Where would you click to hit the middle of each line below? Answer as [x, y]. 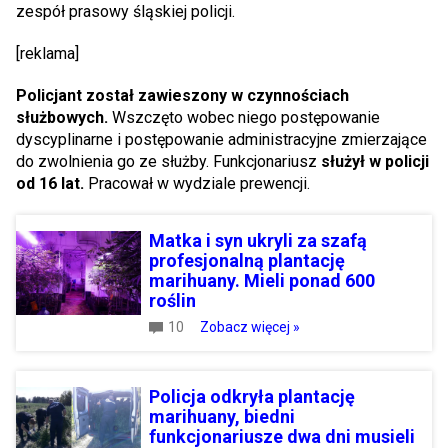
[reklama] [47, 54]
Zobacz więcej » [249, 327]
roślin [172, 301]
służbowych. [64, 118]
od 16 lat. [52, 184]
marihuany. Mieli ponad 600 [262, 281]
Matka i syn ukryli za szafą [258, 241]
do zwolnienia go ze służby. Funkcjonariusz [168, 162]
